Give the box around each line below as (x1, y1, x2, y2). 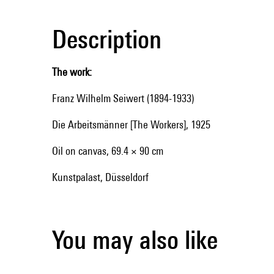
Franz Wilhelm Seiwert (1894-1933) (52, 91, 194, 105)
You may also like (52, 224, 218, 254)
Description (52, 23, 161, 54)
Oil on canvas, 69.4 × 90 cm (52, 144, 163, 157)
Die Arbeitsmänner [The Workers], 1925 (52, 117, 210, 131)
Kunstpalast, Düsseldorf (52, 170, 149, 183)
